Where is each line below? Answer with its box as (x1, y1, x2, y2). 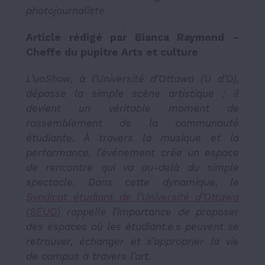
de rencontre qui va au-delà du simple (26, 161, 239, 173)
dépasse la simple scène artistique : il (26, 87, 239, 99)
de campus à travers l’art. (26, 250, 151, 262)
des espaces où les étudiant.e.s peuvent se (26, 220, 239, 232)
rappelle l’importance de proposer (60, 205, 239, 218)
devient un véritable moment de (26, 102, 239, 114)
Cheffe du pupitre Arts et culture (26, 46, 198, 58)
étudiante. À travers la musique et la (26, 131, 239, 144)
